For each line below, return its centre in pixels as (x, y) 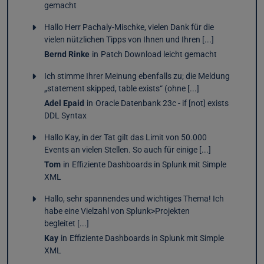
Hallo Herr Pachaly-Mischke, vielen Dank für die (129, 28)
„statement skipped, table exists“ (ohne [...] (121, 89)
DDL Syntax (65, 116)
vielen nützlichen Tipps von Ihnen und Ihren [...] (129, 40)
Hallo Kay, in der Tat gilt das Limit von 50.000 (125, 138)
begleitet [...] (66, 224)
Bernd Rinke (67, 55)
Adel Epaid (64, 104)
